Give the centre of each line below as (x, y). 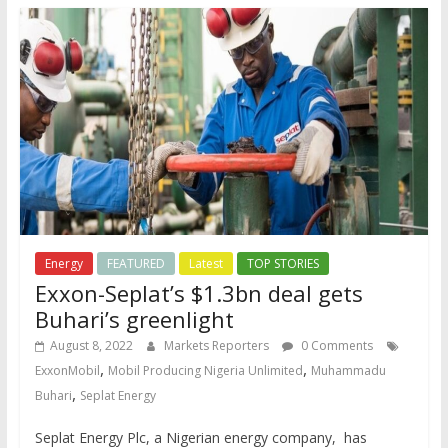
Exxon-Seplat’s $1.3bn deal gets (198, 293)
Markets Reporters (217, 346)
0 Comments (335, 346)
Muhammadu (348, 371)
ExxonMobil (67, 371)
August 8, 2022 (91, 346)
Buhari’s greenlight (134, 319)
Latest (205, 264)
